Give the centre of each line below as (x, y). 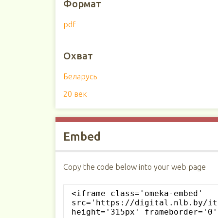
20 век (75, 94)
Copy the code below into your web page (134, 167)
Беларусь (80, 76)
